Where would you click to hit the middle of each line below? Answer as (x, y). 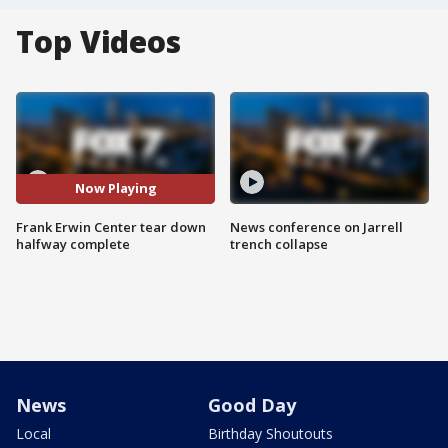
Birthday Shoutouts (270, 433)
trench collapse (279, 243)
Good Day (252, 404)
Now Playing (115, 188)
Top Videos (98, 41)
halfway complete (73, 243)
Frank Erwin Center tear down (111, 226)
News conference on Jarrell (316, 226)
